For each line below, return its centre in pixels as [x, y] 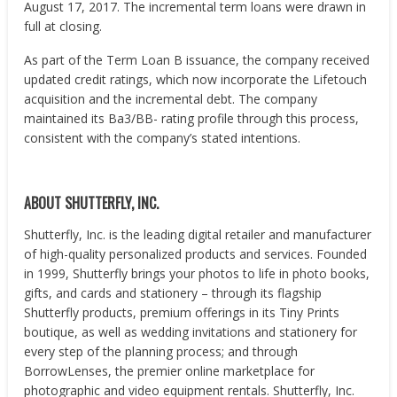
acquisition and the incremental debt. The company [171, 99]
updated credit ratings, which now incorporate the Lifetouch [196, 79]
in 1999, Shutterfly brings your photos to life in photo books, [197, 273]
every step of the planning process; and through [161, 351]
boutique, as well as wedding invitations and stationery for [191, 332]
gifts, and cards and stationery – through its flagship [173, 293]
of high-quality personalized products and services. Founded [196, 254]
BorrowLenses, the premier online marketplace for [170, 371]
